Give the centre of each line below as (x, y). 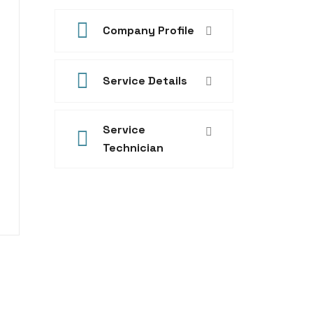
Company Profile (148, 30)
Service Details (145, 81)
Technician (133, 148)
